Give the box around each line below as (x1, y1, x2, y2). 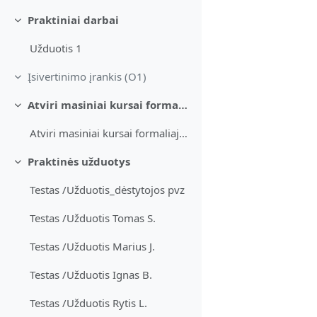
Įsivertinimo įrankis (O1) (27, 69, 146, 84)
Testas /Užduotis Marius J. (30, 239, 156, 254)
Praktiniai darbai (27, 13, 119, 28)
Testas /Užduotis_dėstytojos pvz (30, 183, 185, 197)
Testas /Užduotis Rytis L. (30, 296, 148, 311)
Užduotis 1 (30, 41, 83, 56)
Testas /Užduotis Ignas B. (30, 267, 153, 282)
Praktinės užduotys (27, 154, 130, 169)
